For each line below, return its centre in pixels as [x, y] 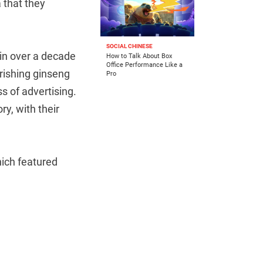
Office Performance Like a [144, 65]
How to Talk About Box [139, 56]
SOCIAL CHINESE [129, 46]
